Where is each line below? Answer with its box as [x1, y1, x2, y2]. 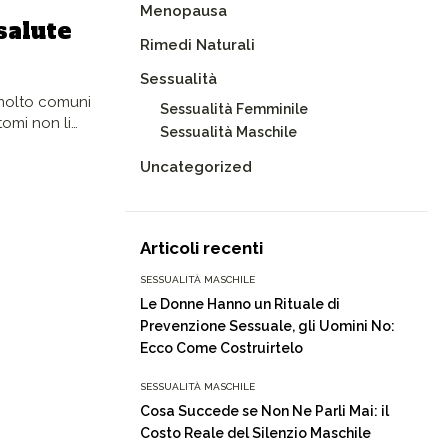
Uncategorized [139, 158, 252, 176]
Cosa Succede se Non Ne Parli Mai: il [139, 403, 389, 419]
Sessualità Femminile [159, 101, 308, 117]
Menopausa [139, 2, 227, 20]
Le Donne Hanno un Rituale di [139, 296, 340, 312]
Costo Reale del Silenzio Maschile [139, 425, 371, 441]
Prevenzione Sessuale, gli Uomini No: [139, 318, 395, 334]
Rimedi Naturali [139, 36, 255, 54]
